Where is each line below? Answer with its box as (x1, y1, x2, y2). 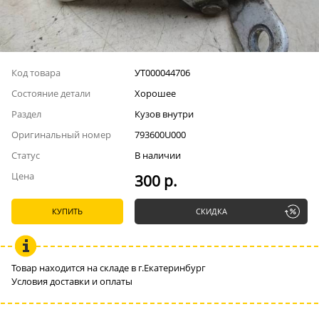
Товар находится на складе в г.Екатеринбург (11, 261, 206, 274)
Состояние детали (11, 87, 90, 100)
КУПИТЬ (51, 206, 83, 216)
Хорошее (134, 87, 176, 100)
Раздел (11, 108, 41, 120)
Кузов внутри (134, 108, 194, 120)
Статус (11, 149, 40, 162)
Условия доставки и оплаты (11, 275, 132, 288)
